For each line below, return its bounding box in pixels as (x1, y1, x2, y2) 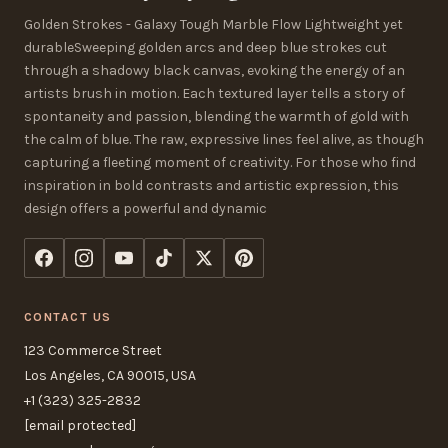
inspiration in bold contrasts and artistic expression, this (24, 176, 399, 194)
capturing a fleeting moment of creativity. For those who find (24, 153, 416, 171)
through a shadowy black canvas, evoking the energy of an (24, 61, 405, 79)
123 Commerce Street (24, 341, 162, 359)
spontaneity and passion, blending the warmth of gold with (24, 107, 409, 125)
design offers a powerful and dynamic (24, 199, 267, 217)
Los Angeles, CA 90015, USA (24, 366, 196, 384)
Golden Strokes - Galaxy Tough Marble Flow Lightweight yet (24, 15, 403, 33)
